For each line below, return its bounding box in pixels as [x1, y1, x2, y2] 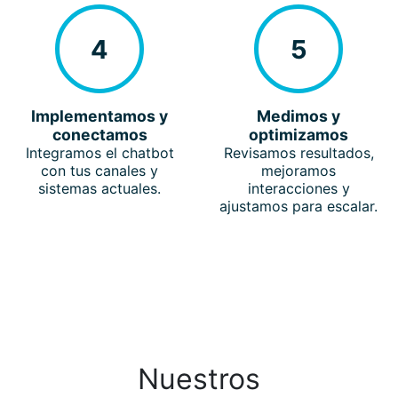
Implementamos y [31, 107, 168, 126]
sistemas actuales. [38, 179, 161, 198]
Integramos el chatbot [25, 144, 174, 163]
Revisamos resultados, [223, 144, 374, 163]
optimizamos [249, 125, 348, 145]
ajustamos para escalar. [219, 197, 378, 216]
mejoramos [261, 162, 336, 180]
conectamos [52, 125, 147, 145]
